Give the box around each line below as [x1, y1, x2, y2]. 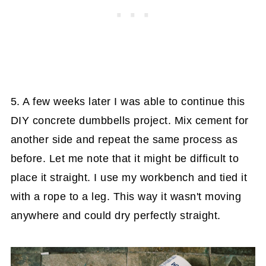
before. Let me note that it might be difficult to [10, 153, 239, 165]
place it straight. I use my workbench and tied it [10, 172, 248, 184]
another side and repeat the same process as [10, 134, 238, 146]
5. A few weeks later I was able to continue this [10, 96, 245, 108]
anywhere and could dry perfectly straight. [10, 210, 221, 222]
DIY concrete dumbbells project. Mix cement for [10, 115, 249, 127]
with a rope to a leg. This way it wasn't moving [10, 191, 242, 203]
